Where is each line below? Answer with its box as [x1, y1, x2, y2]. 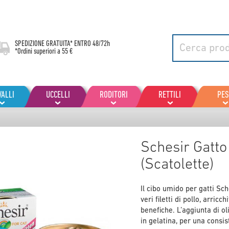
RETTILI [158, 90, 181, 100]
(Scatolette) [141, 157, 214, 173]
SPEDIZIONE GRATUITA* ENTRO [15, 40, 93, 48]
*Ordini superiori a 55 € [15, 48, 73, 56]
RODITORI [100, 90, 128, 100]
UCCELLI [46, 90, 71, 100]
